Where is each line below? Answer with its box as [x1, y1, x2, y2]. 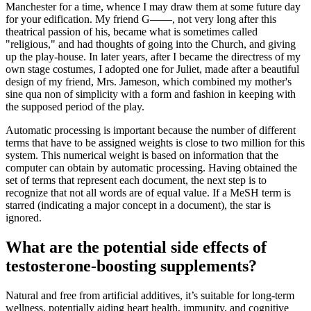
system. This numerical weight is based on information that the [6, 149, 278, 161]
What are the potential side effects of [6, 237, 267, 256]
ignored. [6, 211, 42, 224]
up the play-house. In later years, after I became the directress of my [6, 50, 301, 62]
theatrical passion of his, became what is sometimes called [6, 25, 258, 37]
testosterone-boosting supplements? [6, 256, 257, 275]
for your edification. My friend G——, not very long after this [6, 12, 276, 25]
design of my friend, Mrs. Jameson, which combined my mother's [6, 75, 292, 87]
